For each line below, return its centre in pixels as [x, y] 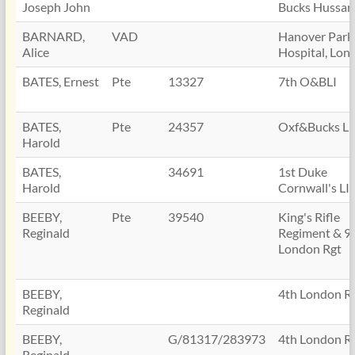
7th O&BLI [307, 81]
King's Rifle [309, 217]
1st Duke [302, 172]
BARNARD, [53, 36]
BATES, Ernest [60, 81]
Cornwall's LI [313, 187]
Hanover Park [315, 36]
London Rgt [309, 248]
